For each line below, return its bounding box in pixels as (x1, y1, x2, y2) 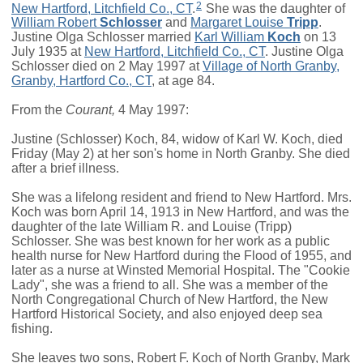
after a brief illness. (11, 161, 119, 176)
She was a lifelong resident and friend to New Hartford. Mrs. (11, 190, 352, 205)
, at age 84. (152, 74, 215, 88)
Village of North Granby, (203, 59, 340, 74)
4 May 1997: (115, 103, 189, 117)
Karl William (194, 30, 264, 45)
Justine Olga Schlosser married (11, 30, 194, 45)
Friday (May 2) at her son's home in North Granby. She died (11, 147, 350, 161)
